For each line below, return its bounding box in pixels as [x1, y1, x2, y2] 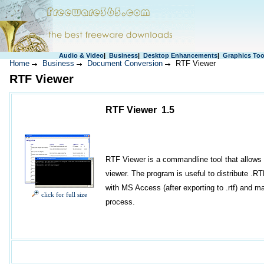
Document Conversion [87, 59, 163, 68]
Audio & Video [58, 52, 104, 59]
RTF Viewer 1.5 [105, 105, 174, 115]
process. [105, 197, 135, 206]
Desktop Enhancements [143, 52, 217, 59]
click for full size [41, 192, 87, 198]
